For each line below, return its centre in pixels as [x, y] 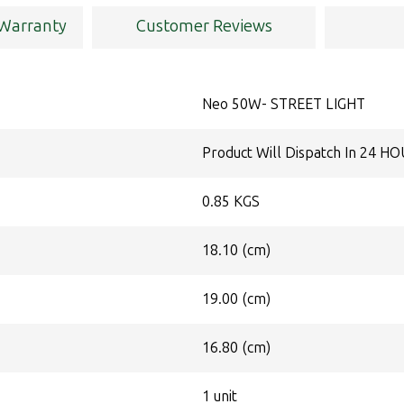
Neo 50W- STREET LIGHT [284, 105]
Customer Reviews [204, 27]
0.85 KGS [231, 202]
